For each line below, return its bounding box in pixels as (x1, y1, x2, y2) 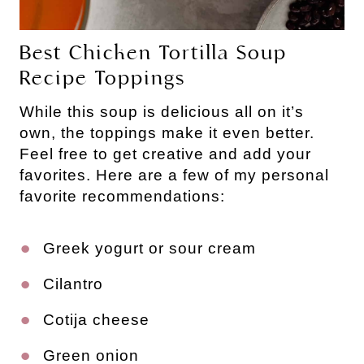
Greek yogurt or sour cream (43, 240, 256, 258)
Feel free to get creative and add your (19, 145, 311, 163)
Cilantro (43, 275, 103, 293)
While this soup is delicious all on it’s (19, 103, 304, 121)
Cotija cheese (43, 311, 149, 329)
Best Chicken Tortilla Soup (19, 41, 287, 66)
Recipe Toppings (19, 66, 185, 91)
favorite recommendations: (19, 188, 225, 206)
